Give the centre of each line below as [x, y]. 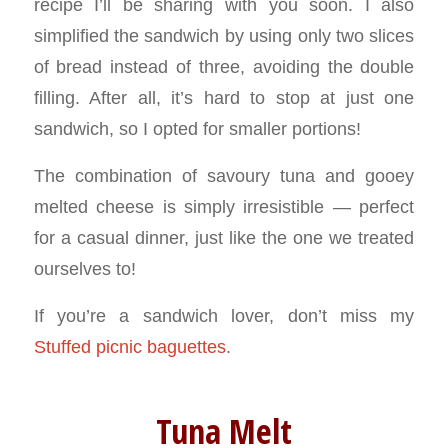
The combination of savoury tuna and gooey [224, 175]
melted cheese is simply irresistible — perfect [224, 206]
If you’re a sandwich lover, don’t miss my [224, 315]
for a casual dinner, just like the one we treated [224, 237]
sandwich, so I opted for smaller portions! [197, 129]
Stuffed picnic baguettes [129, 346]
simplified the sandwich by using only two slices [224, 36]
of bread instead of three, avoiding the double [224, 67]
